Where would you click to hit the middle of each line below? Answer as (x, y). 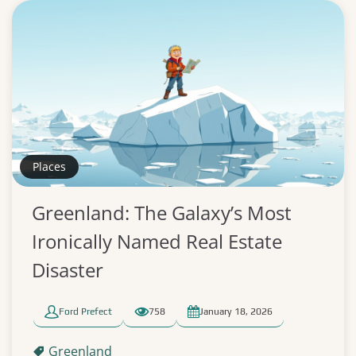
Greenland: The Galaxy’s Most (162, 213)
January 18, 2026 (236, 311)
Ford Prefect (85, 311)
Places (49, 166)
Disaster (68, 270)
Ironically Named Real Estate (157, 241)
